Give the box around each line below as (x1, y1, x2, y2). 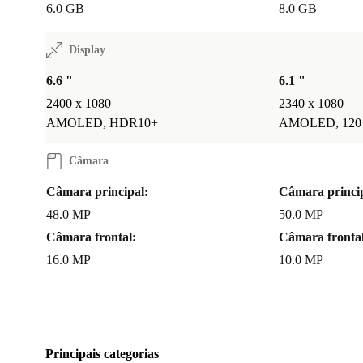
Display (69, 44, 105, 57)
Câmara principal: (46, 185, 148, 199)
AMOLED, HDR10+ (46, 116, 158, 130)
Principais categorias (45, 347, 159, 361)
